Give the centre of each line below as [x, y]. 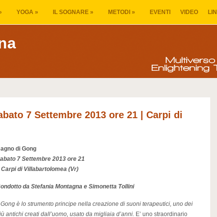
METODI [119, 12]
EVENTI [160, 12]
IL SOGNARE [71, 12]
